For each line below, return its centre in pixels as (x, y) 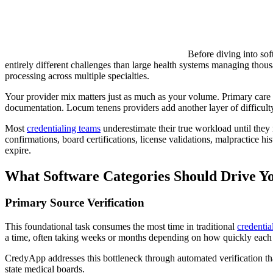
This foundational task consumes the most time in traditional (121, 227)
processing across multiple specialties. (77, 76)
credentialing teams (64, 128)
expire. (18, 150)
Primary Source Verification (75, 203)
